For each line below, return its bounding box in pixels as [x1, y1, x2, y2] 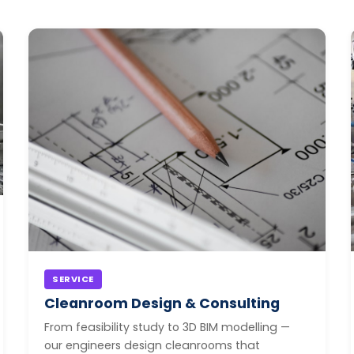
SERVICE [52, 272, 94, 285]
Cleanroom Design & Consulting [44, 293, 280, 313]
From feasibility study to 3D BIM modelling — [44, 318, 290, 335]
